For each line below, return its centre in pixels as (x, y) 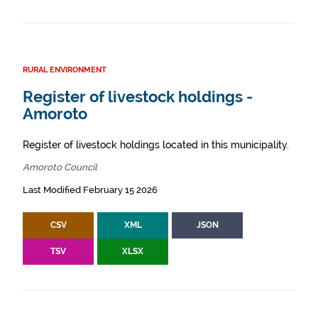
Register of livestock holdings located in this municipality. (156, 145)
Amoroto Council (60, 167)
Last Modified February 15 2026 (90, 190)
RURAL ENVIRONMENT (65, 70)
